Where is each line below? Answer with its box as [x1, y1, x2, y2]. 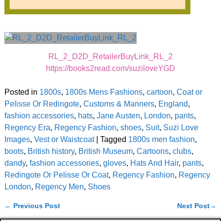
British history [27, 147, 74, 155]
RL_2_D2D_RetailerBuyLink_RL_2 [48, 52, 173, 61]
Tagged [100, 135, 126, 144]
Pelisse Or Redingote [4, 99, 79, 108]
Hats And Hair [130, 158, 179, 167]
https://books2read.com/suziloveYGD [46, 64, 175, 73]
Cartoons [136, 147, 169, 155]
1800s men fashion [128, 135, 195, 144]
